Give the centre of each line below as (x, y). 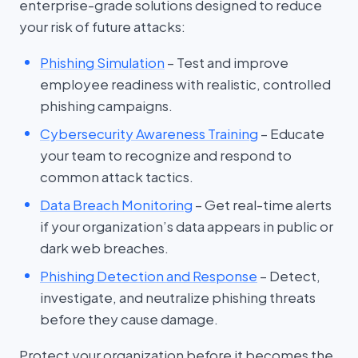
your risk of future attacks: (102, 26)
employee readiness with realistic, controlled (185, 84)
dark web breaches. (104, 248)
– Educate (291, 133)
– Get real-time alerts (262, 205)
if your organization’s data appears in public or (187, 226)
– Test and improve (227, 62)
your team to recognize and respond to (166, 155)
